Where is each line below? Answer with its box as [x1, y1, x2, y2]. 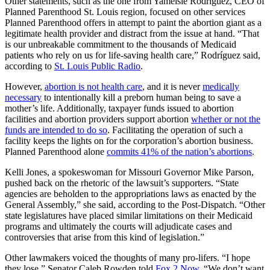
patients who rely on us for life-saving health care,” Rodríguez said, [5, 49, 260, 60]
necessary [5, 92, 42, 102]
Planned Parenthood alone [5, 146, 107, 157]
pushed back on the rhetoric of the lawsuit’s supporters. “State [5, 177, 239, 188]
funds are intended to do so [5, 124, 107, 135]
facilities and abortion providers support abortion [5, 113, 191, 124]
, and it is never [142, 81, 202, 92]
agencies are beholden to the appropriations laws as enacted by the [5, 188, 256, 199]
